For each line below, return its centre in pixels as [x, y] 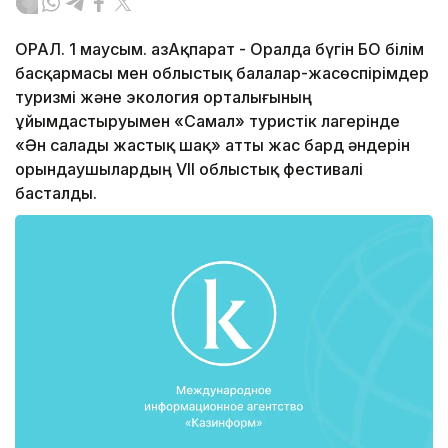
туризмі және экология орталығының [163, 97]
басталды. [56, 193]
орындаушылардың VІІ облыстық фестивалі [189, 169]
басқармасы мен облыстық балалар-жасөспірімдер [222, 73]
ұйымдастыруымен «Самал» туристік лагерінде [207, 121]
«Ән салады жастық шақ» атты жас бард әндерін [212, 145]
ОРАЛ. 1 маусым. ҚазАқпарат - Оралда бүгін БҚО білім [219, 49]
